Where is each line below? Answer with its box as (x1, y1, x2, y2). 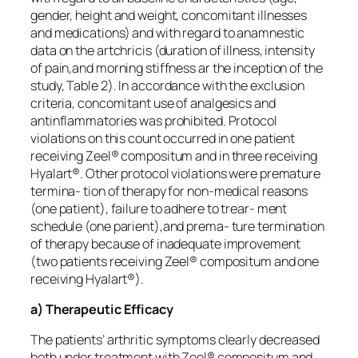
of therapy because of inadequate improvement (30, 234, 300, 253)
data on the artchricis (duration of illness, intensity (30, 41, 315, 59)
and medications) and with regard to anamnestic (30, 23, 305, 42)
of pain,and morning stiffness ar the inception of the (30, 58, 323, 77)
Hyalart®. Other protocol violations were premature (30, 164, 320, 182)
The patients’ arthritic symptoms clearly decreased (30, 331, 320, 349)
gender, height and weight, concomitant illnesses (30, 6, 308, 24)
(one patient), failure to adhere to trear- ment (30, 199, 288, 217)
